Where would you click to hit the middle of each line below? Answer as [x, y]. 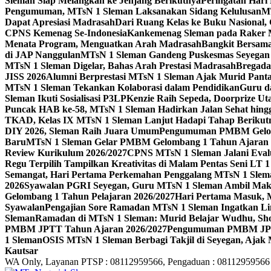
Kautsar [21, 251]
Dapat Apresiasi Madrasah [60, 22]
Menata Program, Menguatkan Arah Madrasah [103, 44]
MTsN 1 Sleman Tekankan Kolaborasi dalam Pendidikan [122, 87]
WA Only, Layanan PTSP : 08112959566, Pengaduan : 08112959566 [137, 262]
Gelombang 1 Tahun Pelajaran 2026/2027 [90, 196]
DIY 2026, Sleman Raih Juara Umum [82, 131]
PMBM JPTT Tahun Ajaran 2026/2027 [86, 229]
